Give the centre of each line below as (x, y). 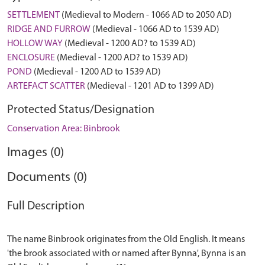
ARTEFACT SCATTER (46, 86)
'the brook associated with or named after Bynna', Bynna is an (127, 254)
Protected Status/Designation (81, 110)
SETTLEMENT (33, 15)
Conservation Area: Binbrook (64, 129)
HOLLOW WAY (35, 44)
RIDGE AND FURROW (49, 30)
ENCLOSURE (31, 58)
